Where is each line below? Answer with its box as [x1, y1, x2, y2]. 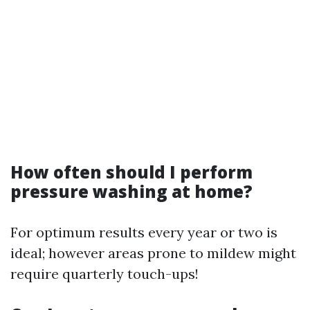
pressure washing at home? [10, 180, 253, 203]
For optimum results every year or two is [10, 224, 277, 241]
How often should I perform [10, 161, 253, 183]
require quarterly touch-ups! [10, 265, 199, 282]
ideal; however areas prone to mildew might [10, 244, 296, 262]
